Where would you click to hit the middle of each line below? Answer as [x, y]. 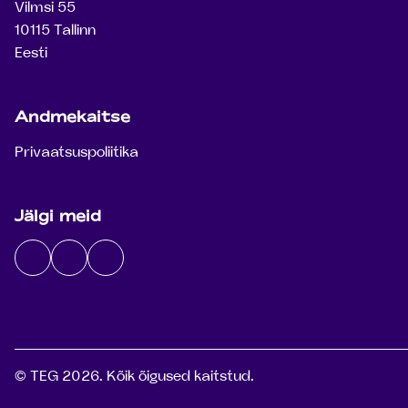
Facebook [100, 268]
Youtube [133, 268]
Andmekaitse [72, 117]
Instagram [67, 268]
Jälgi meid [58, 216]
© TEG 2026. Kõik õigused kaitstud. [134, 376]
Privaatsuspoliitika [76, 152]
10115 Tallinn [55, 30]
